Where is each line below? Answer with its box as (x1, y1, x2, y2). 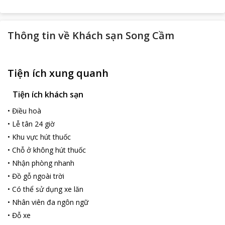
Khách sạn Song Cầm (72, 29, 174, 42)
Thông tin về (8, 29, 70, 42)
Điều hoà (12, 106, 41, 116)
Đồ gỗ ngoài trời (12, 171, 64, 181)
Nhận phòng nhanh (12, 158, 74, 168)
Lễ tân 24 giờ (12, 119, 55, 129)
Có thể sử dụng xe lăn (12, 184, 83, 194)
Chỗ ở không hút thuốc (12, 145, 86, 155)
